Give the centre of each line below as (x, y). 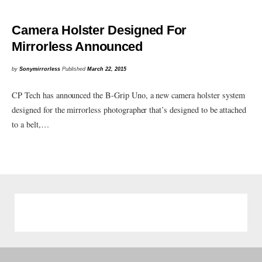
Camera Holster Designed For (99, 30)
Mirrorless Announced (77, 46)
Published (75, 69)
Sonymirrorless (40, 69)
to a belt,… (30, 124)
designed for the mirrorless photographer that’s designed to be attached (129, 109)
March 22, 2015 (107, 69)
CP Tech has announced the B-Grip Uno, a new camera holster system (129, 95)
